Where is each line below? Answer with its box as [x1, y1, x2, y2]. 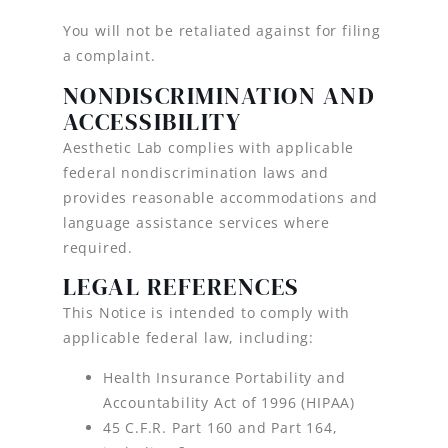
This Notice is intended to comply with [62, 303, 351, 323]
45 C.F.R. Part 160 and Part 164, [102, 417, 338, 437]
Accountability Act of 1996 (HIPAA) [102, 392, 355, 412]
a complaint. [62, 46, 156, 66]
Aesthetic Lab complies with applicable [62, 137, 355, 157]
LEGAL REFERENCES [62, 270, 300, 304]
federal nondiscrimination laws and [62, 162, 329, 182]
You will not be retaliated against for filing [62, 21, 381, 41]
